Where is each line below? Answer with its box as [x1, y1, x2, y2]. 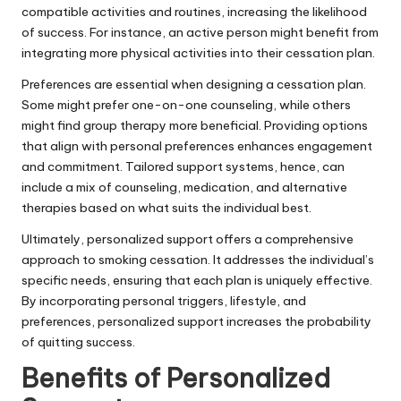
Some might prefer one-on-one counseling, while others [21, 96, 351, 113]
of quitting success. [21, 333, 135, 350]
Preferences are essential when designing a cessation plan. [21, 75, 366, 92]
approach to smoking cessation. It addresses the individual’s [21, 251, 374, 268]
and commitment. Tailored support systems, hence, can [21, 158, 345, 175]
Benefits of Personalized [21, 361, 330, 395]
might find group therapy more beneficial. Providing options [21, 116, 368, 133]
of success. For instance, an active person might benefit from [21, 23, 379, 40]
